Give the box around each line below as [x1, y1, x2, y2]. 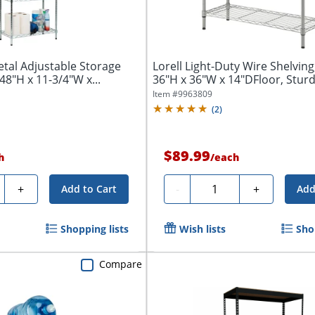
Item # [153, 87, 179, 100]
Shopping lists [60, 221, 129, 236]
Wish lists [179, 221, 226, 236]
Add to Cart [61, 181, 117, 195]
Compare [99, 257, 143, 271]
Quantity [195, 179, 242, 195]
